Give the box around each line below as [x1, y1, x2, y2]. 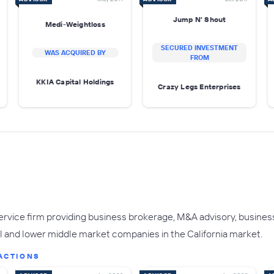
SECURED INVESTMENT [161, 43, 238, 52]
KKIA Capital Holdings [36, 76, 114, 86]
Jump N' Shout [172, 14, 226, 24]
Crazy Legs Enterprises [158, 81, 241, 91]
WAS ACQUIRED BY [44, 48, 106, 57]
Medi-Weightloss [45, 19, 105, 29]
